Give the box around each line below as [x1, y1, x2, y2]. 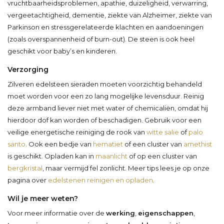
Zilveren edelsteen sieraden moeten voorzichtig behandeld [7, 79, 202, 88]
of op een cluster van [127, 151, 197, 160]
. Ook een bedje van [25, 139, 93, 148]
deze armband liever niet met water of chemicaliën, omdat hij [7, 103, 208, 112]
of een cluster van [123, 139, 183, 148]
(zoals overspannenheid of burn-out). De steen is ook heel [7, 34, 194, 43]
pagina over [7, 175, 48, 184]
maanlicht [95, 151, 127, 160]
